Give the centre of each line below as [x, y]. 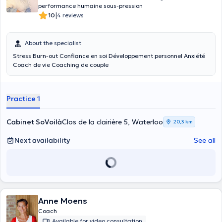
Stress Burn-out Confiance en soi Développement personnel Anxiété [36, 56]
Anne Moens [63, 201]
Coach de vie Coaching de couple [95, 65]
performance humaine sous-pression [90, 6]
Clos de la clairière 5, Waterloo [112, 122]
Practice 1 [23, 99]
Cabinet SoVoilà [34, 122]
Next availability [42, 140]
